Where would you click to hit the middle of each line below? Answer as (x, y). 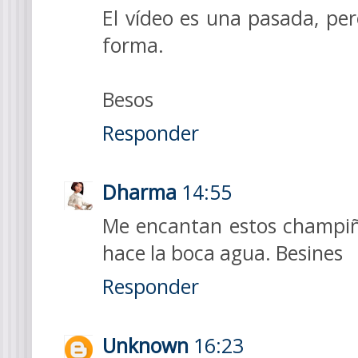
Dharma (139, 193)
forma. (133, 45)
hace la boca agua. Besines (223, 253)
